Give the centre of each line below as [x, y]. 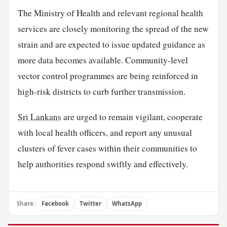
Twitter [91, 204]
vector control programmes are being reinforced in [108, 75]
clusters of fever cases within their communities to [107, 148]
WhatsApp [127, 204]
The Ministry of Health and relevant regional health [110, 13]
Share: [26, 204]
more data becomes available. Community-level [103, 60]
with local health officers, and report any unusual [105, 132]
